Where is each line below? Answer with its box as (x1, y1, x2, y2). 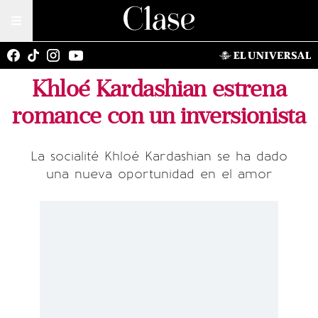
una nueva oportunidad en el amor (45, 166, 273, 182)
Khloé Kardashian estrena (31, 75, 287, 103)
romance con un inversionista (12, 102, 306, 130)
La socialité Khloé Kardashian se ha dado (31, 148, 287, 164)
